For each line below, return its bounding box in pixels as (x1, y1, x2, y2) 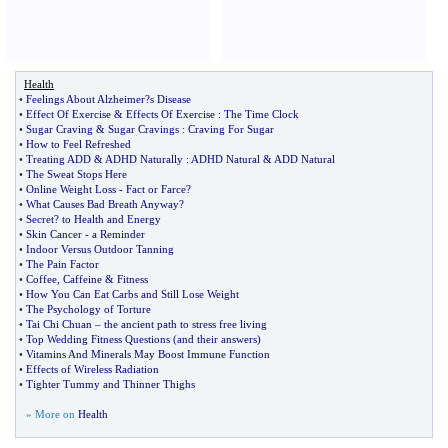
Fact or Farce (126, 183, 186, 195)
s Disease (150, 93, 191, 105)
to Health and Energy (62, 213, 161, 225)
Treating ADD (26, 153, 91, 165)
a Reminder (92, 228, 145, 240)
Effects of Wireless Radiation (26, 363, 159, 375)
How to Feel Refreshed (26, 138, 131, 150)
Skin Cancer (26, 228, 82, 240)
